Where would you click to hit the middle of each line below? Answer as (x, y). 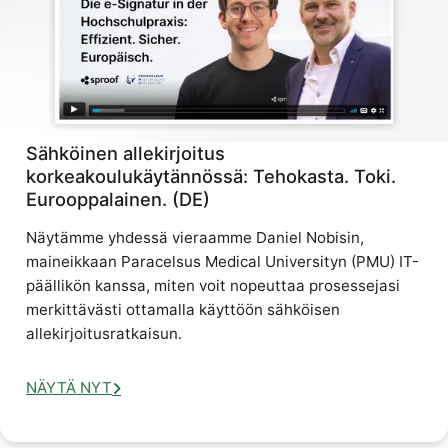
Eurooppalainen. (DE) (118, 199)
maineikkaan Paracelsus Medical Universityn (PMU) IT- (223, 262)
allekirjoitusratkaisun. (104, 334)
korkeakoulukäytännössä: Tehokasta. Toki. (211, 176)
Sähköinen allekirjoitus (126, 153)
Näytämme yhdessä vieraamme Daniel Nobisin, (195, 238)
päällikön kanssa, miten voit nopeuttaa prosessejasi (213, 286)
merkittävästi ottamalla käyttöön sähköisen (183, 310)
